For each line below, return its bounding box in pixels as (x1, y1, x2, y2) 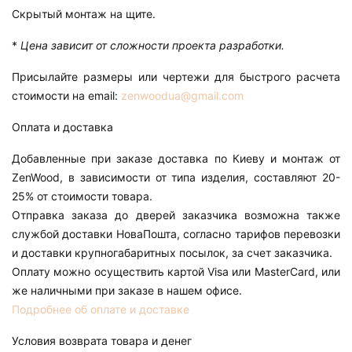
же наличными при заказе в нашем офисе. (12, 283, 242, 297)
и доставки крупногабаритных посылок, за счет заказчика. (12, 245, 332, 259)
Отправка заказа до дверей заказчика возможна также (12, 207, 340, 222)
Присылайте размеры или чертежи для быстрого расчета (12, 69, 340, 83)
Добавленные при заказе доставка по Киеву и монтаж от (12, 151, 340, 165)
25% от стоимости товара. (12, 189, 152, 203)
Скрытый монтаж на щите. (12, 6, 156, 20)
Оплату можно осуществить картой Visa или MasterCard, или (12, 264, 340, 278)
